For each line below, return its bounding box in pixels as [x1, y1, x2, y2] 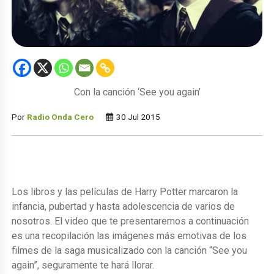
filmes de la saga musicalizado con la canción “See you [12, 244, 248, 256]
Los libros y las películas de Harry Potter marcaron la [12, 185, 239, 198]
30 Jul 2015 [114, 111, 161, 122]
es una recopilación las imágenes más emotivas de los [12, 229, 247, 242]
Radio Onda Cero [27, 111, 94, 122]
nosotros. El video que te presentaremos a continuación [12, 215, 250, 227]
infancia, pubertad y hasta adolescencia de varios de [12, 200, 235, 212]
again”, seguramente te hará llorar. [12, 259, 155, 271]
